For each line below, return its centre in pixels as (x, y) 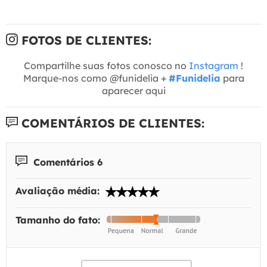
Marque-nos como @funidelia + (96, 78)
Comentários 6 (66, 162)
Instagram (214, 65)
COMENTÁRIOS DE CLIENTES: (111, 123)
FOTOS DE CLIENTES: (85, 40)
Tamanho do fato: (59, 220)
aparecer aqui (133, 90)
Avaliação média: (59, 191)
